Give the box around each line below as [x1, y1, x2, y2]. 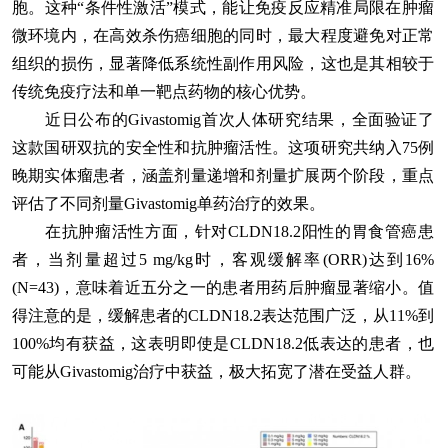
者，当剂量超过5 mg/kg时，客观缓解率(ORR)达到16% [12, 251, 434, 269]
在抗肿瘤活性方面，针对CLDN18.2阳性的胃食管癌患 [12, 223, 434, 241]
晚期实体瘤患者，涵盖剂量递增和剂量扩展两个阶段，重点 [12, 167, 434, 185]
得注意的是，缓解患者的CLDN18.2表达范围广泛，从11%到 [12, 307, 434, 325]
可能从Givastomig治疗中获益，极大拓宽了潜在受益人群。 [12, 363, 421, 381]
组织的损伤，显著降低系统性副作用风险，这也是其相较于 [12, 55, 434, 73]
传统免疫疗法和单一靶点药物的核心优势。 [12, 83, 316, 101]
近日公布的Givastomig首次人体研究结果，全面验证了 [12, 111, 434, 129]
